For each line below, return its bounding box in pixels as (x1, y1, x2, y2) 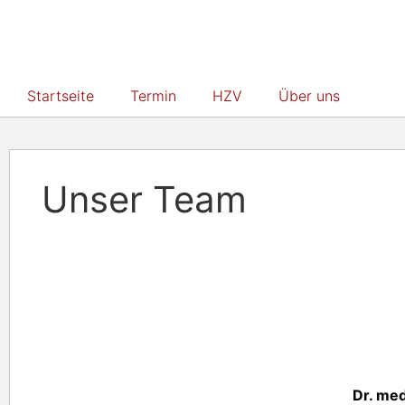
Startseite (27, 87, 94, 105)
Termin (130, 87, 176, 105)
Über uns (278, 87, 340, 105)
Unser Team (42, 177, 247, 221)
